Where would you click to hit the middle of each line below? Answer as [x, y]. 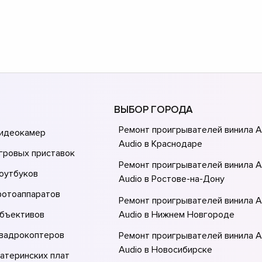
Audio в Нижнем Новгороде [177, 214]
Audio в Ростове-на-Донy [172, 179]
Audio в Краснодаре [161, 144]
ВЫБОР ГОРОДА [154, 109]
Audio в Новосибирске [166, 250]
